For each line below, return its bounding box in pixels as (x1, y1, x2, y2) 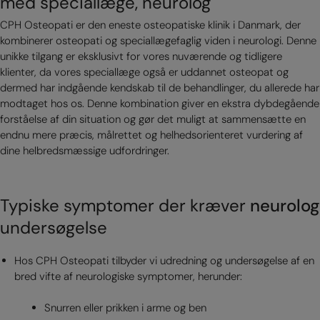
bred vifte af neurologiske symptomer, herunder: (14, 269, 242, 284)
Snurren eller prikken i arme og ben (44, 301, 206, 316)
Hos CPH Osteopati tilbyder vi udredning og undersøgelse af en (14, 253, 314, 268)
